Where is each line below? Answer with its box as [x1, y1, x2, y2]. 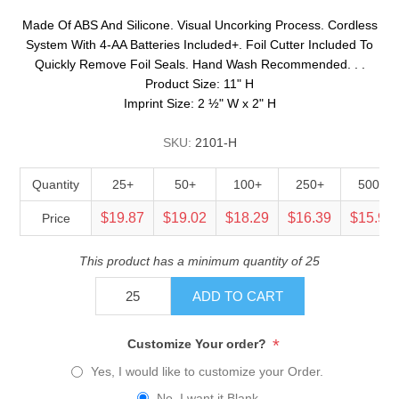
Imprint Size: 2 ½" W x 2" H [123, 95, 276, 110]
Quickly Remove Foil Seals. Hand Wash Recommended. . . [34, 56, 365, 71]
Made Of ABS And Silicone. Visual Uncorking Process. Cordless [21, 17, 378, 32]
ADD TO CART [191, 288, 283, 304]
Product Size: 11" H [145, 76, 254, 91]
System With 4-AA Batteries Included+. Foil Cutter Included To [26, 37, 373, 52]
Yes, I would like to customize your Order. [91, 364, 323, 379]
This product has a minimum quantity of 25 [79, 253, 320, 268]
